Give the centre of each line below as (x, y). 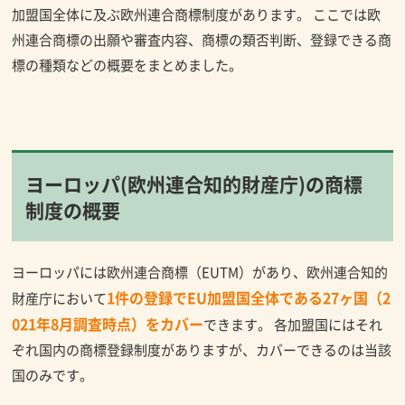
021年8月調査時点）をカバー (108, 324)
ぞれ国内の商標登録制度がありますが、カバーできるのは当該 (202, 349)
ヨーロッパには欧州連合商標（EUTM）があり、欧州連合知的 (200, 272)
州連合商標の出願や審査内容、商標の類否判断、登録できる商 (202, 39)
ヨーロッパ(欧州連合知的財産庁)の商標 (194, 184)
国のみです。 (53, 375)
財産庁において (60, 298)
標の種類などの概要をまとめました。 (127, 65)
